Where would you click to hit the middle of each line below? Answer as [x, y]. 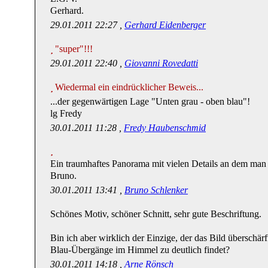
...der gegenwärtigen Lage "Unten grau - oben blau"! [150, 101]
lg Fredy [66, 113]
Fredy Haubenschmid [165, 127]
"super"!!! [74, 48]
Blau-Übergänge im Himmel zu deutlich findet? [140, 249]
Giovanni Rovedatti [161, 63]
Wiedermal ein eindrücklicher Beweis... [129, 87]
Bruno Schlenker [156, 190]
